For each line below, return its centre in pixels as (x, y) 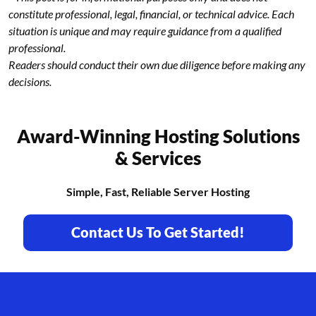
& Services (158, 158)
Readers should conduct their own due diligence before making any (157, 64)
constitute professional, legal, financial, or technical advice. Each (151, 13)
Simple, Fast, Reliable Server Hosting (158, 191)
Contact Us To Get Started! (158, 232)
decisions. (30, 81)
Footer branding (70, 303)
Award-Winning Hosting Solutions (158, 136)
